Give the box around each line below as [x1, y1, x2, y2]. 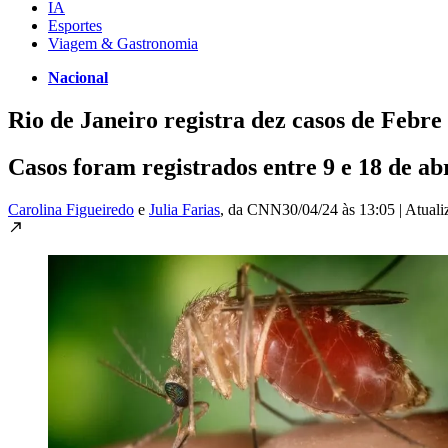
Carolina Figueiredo [8, 200, 134, 218]
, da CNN [220, 200, 282, 218]
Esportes [48, 16, 102, 34]
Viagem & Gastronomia [48, 34, 198, 52]
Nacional [48, 68, 108, 86]
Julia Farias [149, 200, 220, 218]
